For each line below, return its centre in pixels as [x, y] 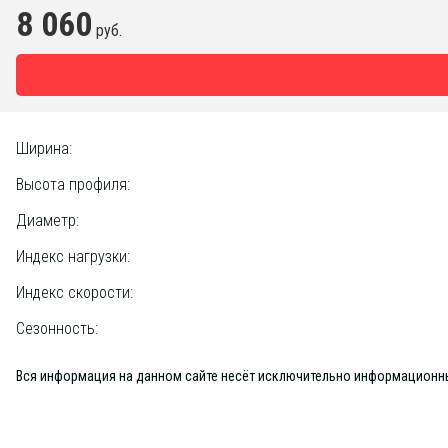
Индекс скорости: [74, 292]
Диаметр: [47, 220]
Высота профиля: [73, 184]
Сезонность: [57, 328]
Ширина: [44, 148]
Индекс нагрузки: [73, 256]
